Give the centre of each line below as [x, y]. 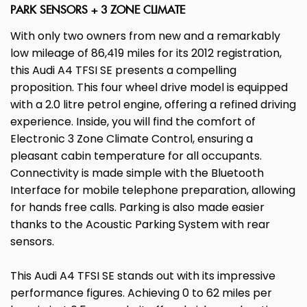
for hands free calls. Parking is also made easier [137, 208]
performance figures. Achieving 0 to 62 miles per [141, 293]
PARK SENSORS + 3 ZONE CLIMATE [98, 11]
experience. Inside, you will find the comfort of [133, 122]
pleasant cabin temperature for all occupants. [136, 156]
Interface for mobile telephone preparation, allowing [153, 191]
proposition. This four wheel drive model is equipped [149, 88]
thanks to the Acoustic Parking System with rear [140, 225]
